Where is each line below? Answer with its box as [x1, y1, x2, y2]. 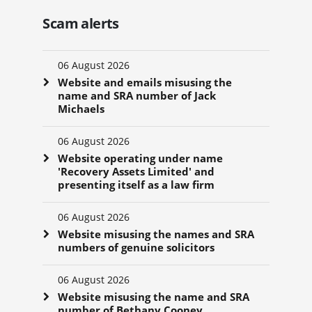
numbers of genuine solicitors [58, 240, 215, 254]
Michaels [58, 101, 105, 116]
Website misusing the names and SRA [58, 226, 255, 241]
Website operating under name [58, 150, 224, 165]
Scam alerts [42, 13, 119, 33]
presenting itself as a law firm [58, 177, 215, 192]
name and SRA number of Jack [58, 88, 217, 102]
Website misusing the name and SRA [58, 289, 250, 304]
